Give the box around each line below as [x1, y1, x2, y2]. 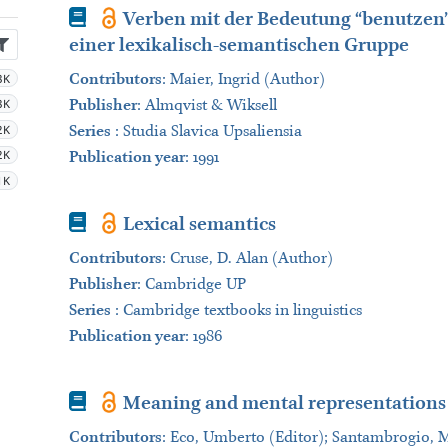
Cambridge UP [144, 275, 246, 294]
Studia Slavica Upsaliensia [122, 122, 302, 141]
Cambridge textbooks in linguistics [122, 301, 362, 320]
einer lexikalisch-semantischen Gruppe [68, 34, 409, 57]
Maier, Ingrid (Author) [169, 70, 325, 89]
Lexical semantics [123, 213, 277, 236]
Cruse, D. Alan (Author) [169, 249, 333, 268]
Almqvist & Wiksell [144, 96, 277, 115]
